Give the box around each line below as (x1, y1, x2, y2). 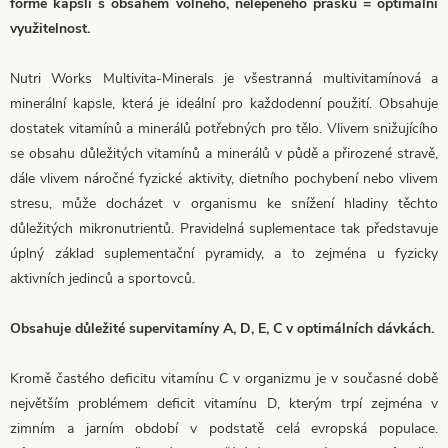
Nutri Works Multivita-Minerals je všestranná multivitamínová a (10, 68, 438, 88)
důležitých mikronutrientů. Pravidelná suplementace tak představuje (10, 218, 438, 238)
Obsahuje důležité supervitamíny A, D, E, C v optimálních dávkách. (10, 318, 434, 338)
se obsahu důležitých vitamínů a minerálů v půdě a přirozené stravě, (10, 143, 438, 163)
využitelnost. (10, 18, 90, 38)
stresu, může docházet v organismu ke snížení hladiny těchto (10, 193, 438, 213)
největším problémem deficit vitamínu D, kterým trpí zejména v (10, 393, 438, 413)
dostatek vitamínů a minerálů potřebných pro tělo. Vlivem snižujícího (10, 118, 438, 138)
